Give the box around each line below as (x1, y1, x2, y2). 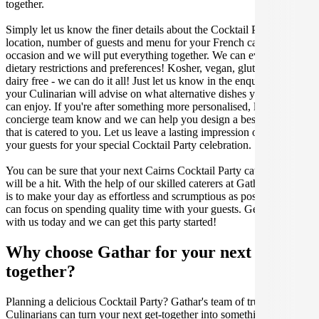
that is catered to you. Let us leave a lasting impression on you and (6, 125, 303, 138)
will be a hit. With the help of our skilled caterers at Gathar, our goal (6, 177, 309, 189)
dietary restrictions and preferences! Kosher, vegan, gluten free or (6, 61, 298, 74)
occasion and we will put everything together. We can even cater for (6, 48, 310, 61)
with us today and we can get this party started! (6, 215, 216, 228)
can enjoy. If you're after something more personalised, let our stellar (6, 100, 311, 113)
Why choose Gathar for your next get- (6, 242, 283, 261)
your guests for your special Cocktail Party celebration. (6, 138, 251, 151)
